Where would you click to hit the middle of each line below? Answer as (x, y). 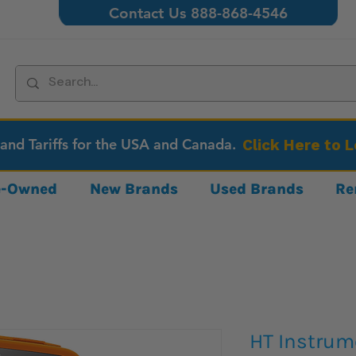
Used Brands (257, 189)
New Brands (133, 189)
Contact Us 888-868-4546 (199, 13)
